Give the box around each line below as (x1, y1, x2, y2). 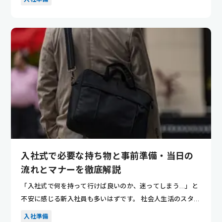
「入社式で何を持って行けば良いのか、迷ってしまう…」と (21, 182, 199, 190)
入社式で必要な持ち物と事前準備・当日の (21, 150, 194, 161)
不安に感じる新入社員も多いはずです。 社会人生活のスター (21, 195, 201, 203)
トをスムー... (21, 208, 59, 216)
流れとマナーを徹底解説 (21, 164, 121, 175)
